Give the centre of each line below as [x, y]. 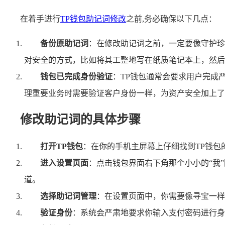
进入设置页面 [64, 163]
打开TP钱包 [62, 146]
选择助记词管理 [68, 196]
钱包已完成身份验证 [76, 76]
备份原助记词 [64, 43]
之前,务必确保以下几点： [171, 19]
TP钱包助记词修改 [93, 19]
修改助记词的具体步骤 [80, 119]
